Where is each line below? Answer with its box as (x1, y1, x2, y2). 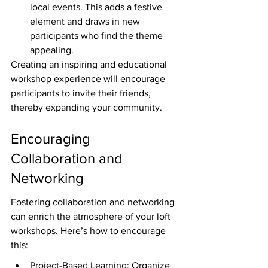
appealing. (30, 45, 74, 56)
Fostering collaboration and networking (11, 197, 177, 208)
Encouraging (11, 130, 94, 147)
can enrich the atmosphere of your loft (11, 211, 173, 222)
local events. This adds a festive (30, 2, 165, 13)
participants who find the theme (30, 31, 165, 41)
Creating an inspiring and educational (11, 59, 169, 70)
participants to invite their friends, (11, 88, 153, 99)
